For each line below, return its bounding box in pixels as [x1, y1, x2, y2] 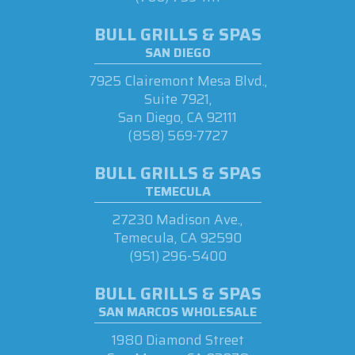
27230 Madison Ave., [113, 208, 242, 230]
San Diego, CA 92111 [118, 106, 237, 128]
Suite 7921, [143, 88, 212, 109]
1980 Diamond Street [111, 329, 244, 350]
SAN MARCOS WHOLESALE [98, 301, 257, 322]
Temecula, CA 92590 [113, 227, 242, 248]
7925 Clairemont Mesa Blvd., [88, 70, 267, 91]
